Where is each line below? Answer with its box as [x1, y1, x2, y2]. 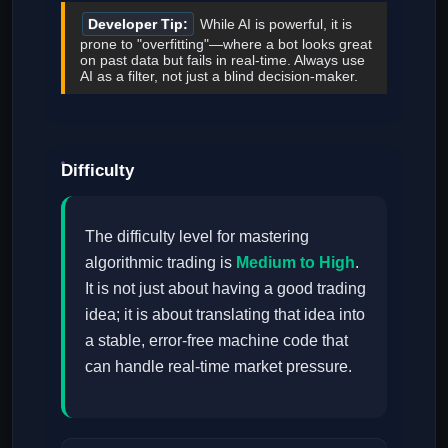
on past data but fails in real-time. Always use [80, 52, 365, 69]
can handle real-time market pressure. [85, 358, 352, 376]
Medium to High [236, 254, 355, 272]
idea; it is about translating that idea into [85, 306, 365, 324]
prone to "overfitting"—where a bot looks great [80, 36, 372, 53]
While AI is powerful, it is [196, 16, 352, 33]
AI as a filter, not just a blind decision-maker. [80, 68, 358, 85]
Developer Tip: [88, 16, 188, 33]
